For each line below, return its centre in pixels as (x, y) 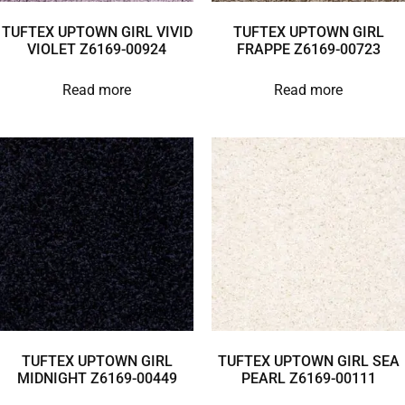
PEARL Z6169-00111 (308, 378)
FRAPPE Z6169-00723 (308, 49)
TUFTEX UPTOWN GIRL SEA (308, 361)
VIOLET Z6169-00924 (97, 49)
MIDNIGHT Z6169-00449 (97, 378)
